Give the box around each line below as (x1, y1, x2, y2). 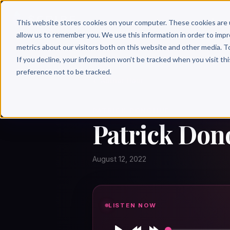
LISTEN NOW (108, 201, 157, 209)
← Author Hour (92, 76, 144, 85)
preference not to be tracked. (16, 67, 111, 76)
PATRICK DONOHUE (92, 107, 170, 114)
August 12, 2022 (92, 155, 146, 164)
